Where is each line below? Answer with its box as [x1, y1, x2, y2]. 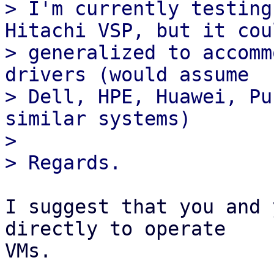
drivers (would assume [5, 64, 249, 86]
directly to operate [5, 218, 237, 240]
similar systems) [5, 108, 191, 130]
